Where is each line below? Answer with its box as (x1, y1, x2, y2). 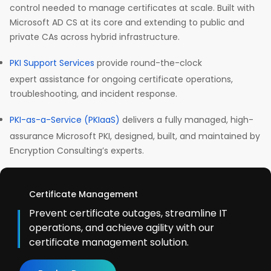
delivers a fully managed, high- (120, 114, 253, 126)
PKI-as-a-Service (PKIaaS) (10, 114, 120, 126)
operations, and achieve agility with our (29, 221, 214, 235)
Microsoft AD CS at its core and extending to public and (10, 16, 244, 29)
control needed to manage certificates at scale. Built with (10, 2, 255, 15)
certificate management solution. (29, 235, 189, 250)
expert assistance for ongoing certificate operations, (10, 73, 233, 86)
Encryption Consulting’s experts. (10, 145, 146, 157)
